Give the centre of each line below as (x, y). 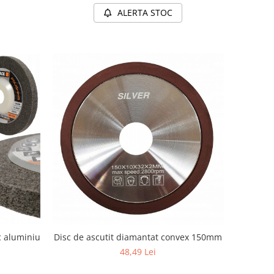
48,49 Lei (138, 252)
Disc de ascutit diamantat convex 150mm (138, 237)
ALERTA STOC (145, 12)
